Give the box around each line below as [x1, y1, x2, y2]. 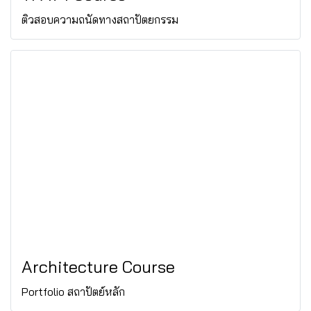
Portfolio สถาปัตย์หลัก [22, 285, 125, 299]
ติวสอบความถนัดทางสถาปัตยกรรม [22, 12, 178, 26]
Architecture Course [22, 256, 175, 277]
